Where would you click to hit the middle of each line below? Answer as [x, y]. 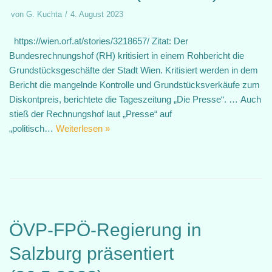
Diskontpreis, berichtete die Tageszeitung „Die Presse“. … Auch [135, 99]
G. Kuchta [44, 14]
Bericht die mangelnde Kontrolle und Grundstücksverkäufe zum [134, 85]
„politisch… [32, 128]
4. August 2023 [97, 14]
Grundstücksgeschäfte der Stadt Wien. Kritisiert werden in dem [134, 70]
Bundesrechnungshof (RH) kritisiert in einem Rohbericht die [127, 56]
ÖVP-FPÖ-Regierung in [105, 230]
